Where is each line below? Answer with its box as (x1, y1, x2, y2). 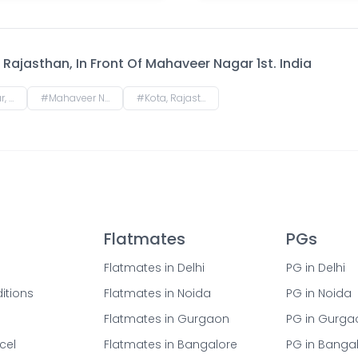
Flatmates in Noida (104, 285, 211, 301)
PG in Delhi (286, 260, 345, 276)
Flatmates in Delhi (104, 260, 205, 276)
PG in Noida (286, 285, 352, 301)
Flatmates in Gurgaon (104, 311, 229, 327)
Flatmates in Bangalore (104, 336, 237, 352)
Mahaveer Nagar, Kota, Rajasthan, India (49, 91, 105, 105)
